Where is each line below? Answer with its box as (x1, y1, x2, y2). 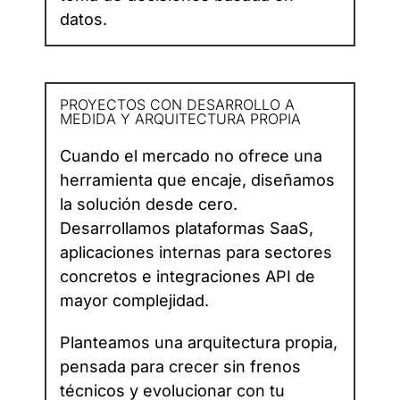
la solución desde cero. (60, 195, 237, 214)
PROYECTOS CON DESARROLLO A (60, 96, 295, 114)
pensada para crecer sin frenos (60, 357, 301, 377)
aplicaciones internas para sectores (60, 243, 332, 262)
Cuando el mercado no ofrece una (60, 146, 322, 166)
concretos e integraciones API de (60, 267, 315, 287)
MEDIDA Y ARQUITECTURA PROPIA (60, 110, 301, 129)
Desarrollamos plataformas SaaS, (60, 219, 313, 238)
